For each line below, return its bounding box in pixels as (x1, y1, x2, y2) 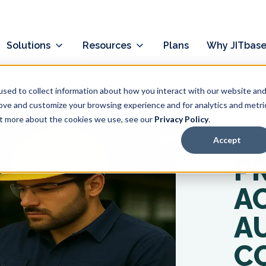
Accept (213, 134, 241, 145)
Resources (82, 39, 131, 51)
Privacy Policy (154, 113, 208, 124)
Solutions (6, 39, 50, 51)
